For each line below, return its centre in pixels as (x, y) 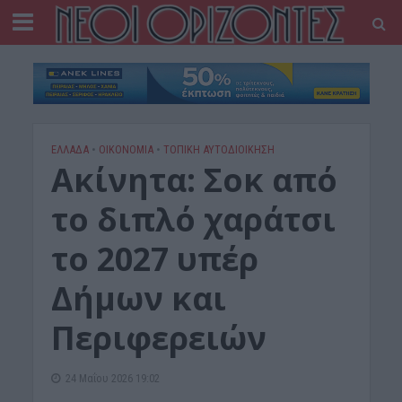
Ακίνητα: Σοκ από (194, 180)
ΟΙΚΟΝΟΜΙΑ (126, 150)
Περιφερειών (158, 338)
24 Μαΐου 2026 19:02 (112, 379)
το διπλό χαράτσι (193, 220)
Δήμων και (138, 299)
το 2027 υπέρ (154, 259)
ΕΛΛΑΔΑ (70, 150)
